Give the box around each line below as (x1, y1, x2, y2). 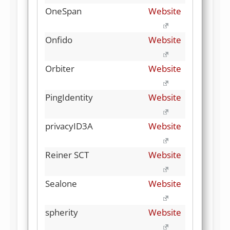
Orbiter (45, 62, 74, 74)
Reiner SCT (45, 148, 89, 161)
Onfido (45, 33, 72, 46)
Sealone (45, 177, 77, 189)
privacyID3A (45, 120, 93, 132)
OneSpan (45, 5, 82, 17)
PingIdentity (45, 91, 93, 103)
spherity (45, 206, 78, 218)
